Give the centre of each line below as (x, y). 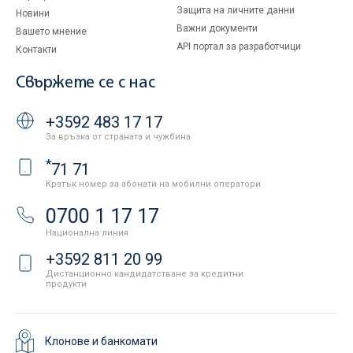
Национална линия (87, 233)
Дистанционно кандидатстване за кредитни (145, 274)
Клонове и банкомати (101, 342)
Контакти (36, 50)
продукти (66, 284)
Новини (33, 13)
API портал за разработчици (239, 46)
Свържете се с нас (85, 83)
